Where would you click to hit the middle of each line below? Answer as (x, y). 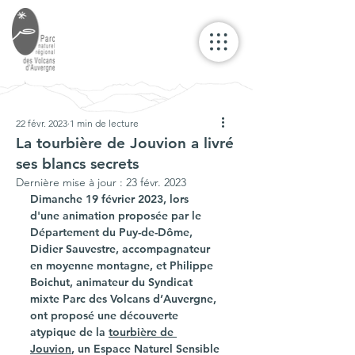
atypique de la (69, 332)
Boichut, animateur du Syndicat (113, 282)
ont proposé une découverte (106, 315)
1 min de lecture (104, 123)
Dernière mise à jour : (71, 182)
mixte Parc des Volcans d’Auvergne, (125, 299)
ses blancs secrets (77, 164)
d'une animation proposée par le (117, 216)
